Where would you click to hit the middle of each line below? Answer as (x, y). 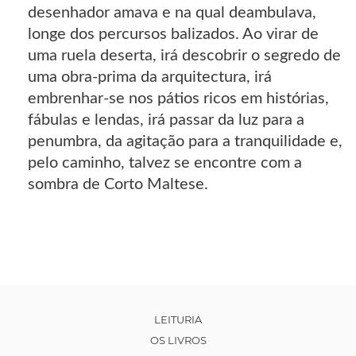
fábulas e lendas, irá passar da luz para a (166, 120)
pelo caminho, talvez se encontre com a (165, 163)
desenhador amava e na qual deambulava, (172, 13)
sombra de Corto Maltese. (118, 185)
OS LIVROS (178, 341)
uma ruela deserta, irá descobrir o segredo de (184, 56)
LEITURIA (178, 320)
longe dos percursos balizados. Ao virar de (173, 35)
